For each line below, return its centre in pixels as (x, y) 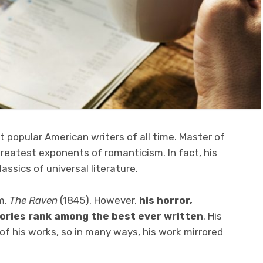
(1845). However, (97, 200)
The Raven (33, 200)
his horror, (165, 200)
